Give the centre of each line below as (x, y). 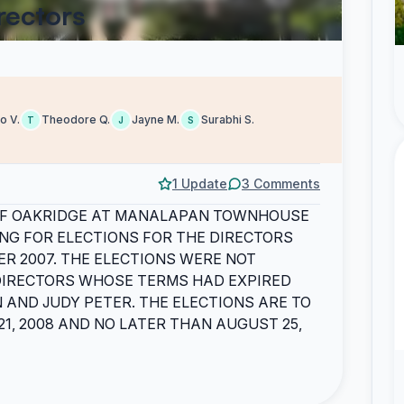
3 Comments (281, 184)
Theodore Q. (76, 119)
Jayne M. (156, 119)
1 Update (200, 184)
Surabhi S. (228, 119)
